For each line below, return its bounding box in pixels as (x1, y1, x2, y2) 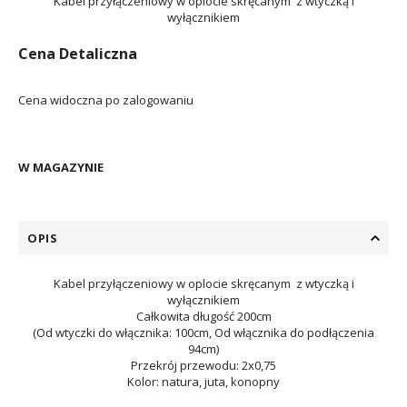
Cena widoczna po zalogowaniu (18, 92, 194, 108)
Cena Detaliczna (18, 44, 137, 64)
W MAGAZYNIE (18, 159, 104, 175)
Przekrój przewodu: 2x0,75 (131, 357, 276, 373)
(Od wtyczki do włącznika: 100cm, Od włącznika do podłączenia (33, 324, 374, 341)
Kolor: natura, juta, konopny (127, 373, 280, 390)
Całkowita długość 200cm (135, 308, 272, 324)
